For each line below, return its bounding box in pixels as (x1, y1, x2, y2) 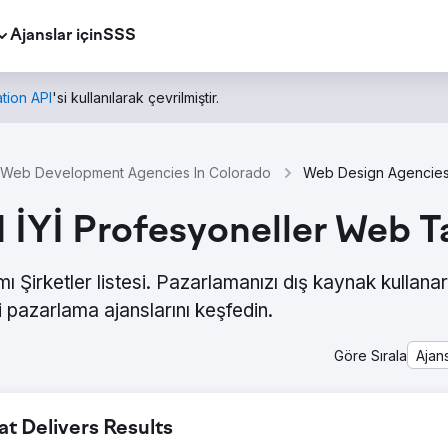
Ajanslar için (10, 26, 103, 45)
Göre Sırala (334, 346, 407, 364)
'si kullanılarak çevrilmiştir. (52, 89, 219, 106)
